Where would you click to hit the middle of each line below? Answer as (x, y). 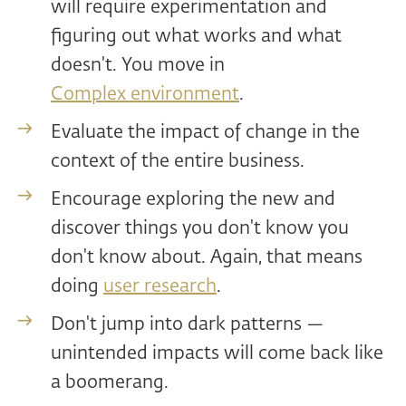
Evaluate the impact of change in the (205, 133)
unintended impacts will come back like (217, 354)
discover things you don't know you (200, 229)
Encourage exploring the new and (193, 200)
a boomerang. (110, 383)
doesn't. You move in (138, 66)
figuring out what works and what (196, 37)
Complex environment (145, 95)
